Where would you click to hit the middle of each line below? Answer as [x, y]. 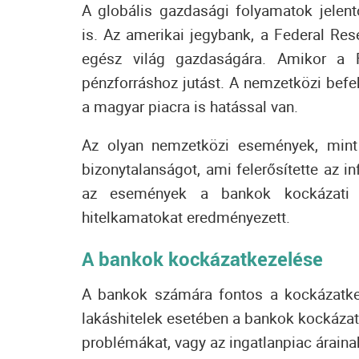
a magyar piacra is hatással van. [190, 107]
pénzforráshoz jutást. [155, 83]
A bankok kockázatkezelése [202, 259]
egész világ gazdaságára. [179, 58]
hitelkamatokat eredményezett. [186, 217]
